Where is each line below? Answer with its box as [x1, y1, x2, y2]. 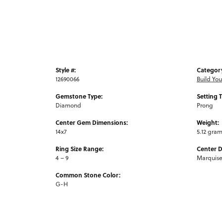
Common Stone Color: [55, 170, 120, 179]
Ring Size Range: [55, 144, 104, 153]
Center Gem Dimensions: [55, 117, 128, 127]
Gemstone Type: [55, 91, 103, 101]
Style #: [55, 65, 76, 74]
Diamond [55, 101, 81, 110]
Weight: [197, 117, 219, 127]
